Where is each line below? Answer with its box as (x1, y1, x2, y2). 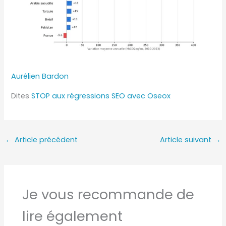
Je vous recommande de (22, 184, 195, 204)
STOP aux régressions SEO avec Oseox (31, 90, 171, 101)
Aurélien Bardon (11, 71, 69, 82)
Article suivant (160, 134, 214, 145)
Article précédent (12, 134, 78, 145)
